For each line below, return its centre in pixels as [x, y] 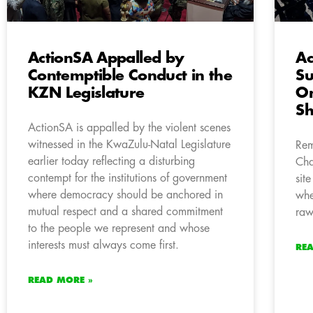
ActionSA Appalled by [106, 59]
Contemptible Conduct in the [130, 76]
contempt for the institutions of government [128, 179]
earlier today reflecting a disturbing [111, 162]
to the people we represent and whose [119, 229]
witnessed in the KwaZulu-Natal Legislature [129, 145]
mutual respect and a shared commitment [125, 212]
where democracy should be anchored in [125, 195]
